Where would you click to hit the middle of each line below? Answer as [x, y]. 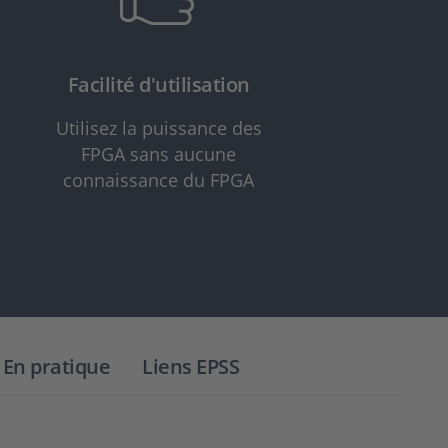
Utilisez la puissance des [158, 127]
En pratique [56, 366]
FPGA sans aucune [159, 153]
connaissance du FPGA [159, 179]
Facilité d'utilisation [158, 84]
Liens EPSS [190, 366]
